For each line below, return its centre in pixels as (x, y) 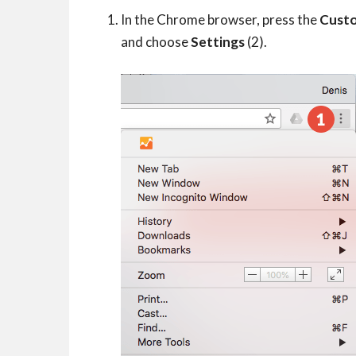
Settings (218, 42)
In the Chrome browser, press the (220, 19)
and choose (156, 42)
